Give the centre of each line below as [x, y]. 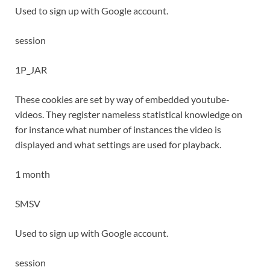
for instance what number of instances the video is [118, 130]
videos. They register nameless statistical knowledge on [129, 115]
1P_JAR [31, 70]
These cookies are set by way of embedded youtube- [122, 99]
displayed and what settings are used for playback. [118, 145]
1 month [33, 174]
